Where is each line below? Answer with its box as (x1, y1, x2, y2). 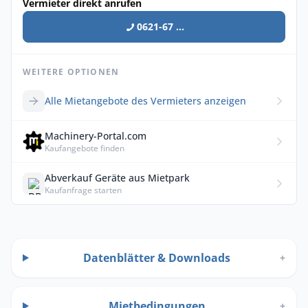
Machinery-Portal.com (45, 129, 146, 143)
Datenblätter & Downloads (83, 250, 231, 266)
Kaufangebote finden (45, 142, 124, 155)
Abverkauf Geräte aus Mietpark (45, 171, 190, 185)
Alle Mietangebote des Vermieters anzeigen (45, 94, 246, 108)
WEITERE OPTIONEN (23, 66, 120, 78)
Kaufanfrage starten (45, 184, 122, 197)
